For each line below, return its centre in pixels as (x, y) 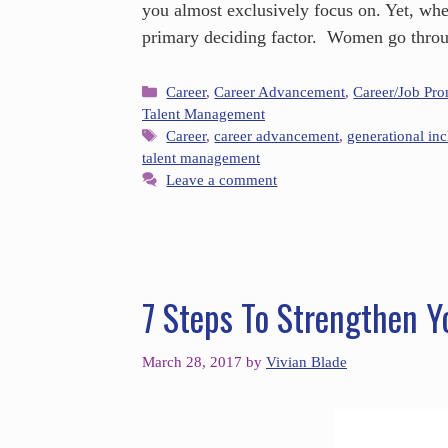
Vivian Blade (306, 361)
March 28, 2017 (192, 361)
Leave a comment (222, 180)
